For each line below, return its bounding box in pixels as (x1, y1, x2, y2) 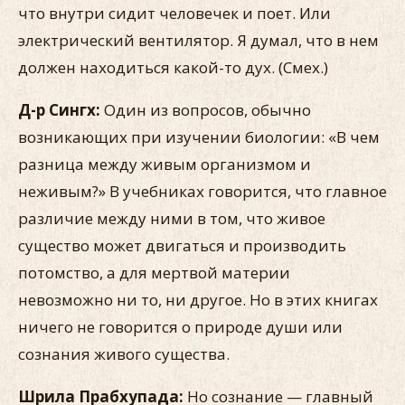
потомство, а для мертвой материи (18, 262, 290, 283)
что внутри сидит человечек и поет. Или (18, 3, 331, 24)
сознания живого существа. (18, 344, 230, 364)
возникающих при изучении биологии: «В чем (18, 127, 380, 147)
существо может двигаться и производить (18, 235, 346, 256)
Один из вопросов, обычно (100, 99, 311, 120)
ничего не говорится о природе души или (18, 316, 343, 337)
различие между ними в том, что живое (18, 208, 325, 229)
